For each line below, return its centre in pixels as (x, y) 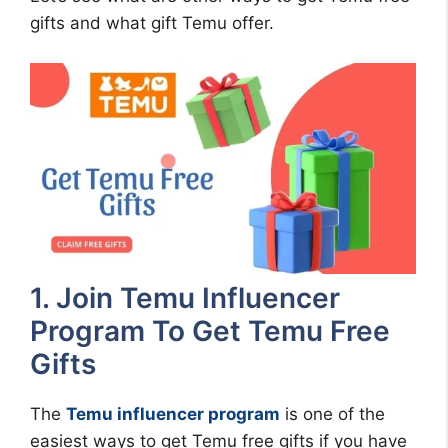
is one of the (332, 413)
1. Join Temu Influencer (185, 297)
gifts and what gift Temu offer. (152, 23)
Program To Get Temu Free (210, 330)
